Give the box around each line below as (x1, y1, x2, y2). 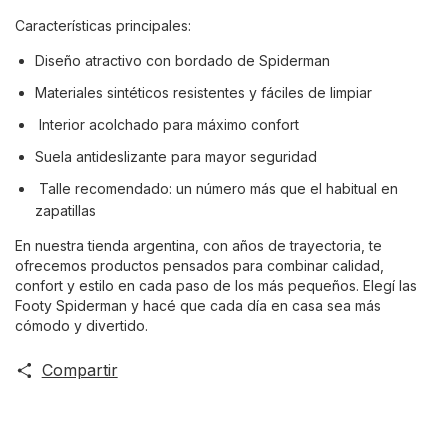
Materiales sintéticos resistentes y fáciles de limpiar (35, 83, 372, 101)
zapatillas (35, 201, 96, 219)
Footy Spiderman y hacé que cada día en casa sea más (15, 296, 381, 314)
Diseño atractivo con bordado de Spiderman (35, 51, 330, 69)
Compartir (41, 359, 118, 380)
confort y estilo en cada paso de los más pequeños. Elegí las (15, 276, 417, 294)
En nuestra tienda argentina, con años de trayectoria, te (15, 236, 382, 254)
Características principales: (15, 16, 191, 34)
